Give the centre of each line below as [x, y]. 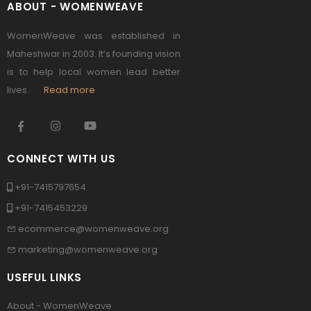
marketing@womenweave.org [88, 250]
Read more [69, 90]
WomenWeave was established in [94, 36]
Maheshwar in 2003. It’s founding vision [94, 54]
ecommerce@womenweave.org [93, 229]
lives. [25, 90]
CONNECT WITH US [61, 159]
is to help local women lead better [94, 72]
